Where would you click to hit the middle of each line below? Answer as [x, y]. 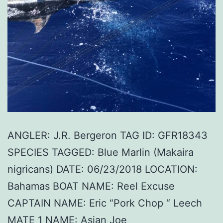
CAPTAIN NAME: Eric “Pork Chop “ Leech [105, 203]
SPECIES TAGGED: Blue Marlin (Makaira [101, 153]
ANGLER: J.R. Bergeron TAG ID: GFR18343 [108, 136]
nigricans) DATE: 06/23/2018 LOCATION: [103, 169]
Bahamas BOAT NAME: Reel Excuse [91, 186]
